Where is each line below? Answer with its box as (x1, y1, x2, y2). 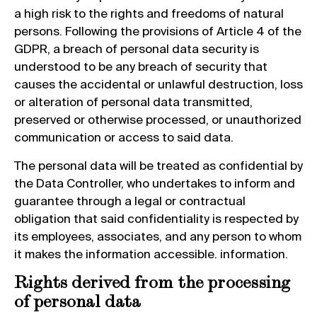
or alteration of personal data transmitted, (14, 95, 253, 109)
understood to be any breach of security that (14, 59, 267, 74)
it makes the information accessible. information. (14, 246, 288, 260)
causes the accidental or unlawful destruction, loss (14, 77, 303, 91)
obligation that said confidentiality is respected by (14, 211, 299, 225)
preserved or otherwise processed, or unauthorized (14, 113, 301, 127)
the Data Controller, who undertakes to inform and (14, 175, 295, 190)
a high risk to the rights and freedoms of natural (14, 6, 284, 21)
